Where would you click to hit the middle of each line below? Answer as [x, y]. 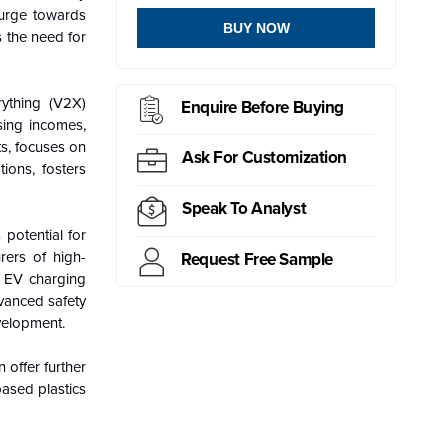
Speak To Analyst [244, 209]
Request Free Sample [257, 259]
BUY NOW [256, 28]
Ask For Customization [265, 158]
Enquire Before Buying [263, 107]
